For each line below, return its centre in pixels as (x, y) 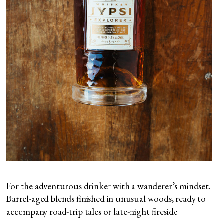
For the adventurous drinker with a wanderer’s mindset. (109, 186)
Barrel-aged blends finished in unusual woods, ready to (106, 198)
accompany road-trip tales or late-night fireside (92, 211)
